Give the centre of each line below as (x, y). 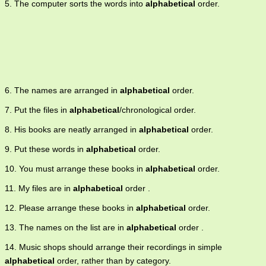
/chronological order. (158, 110)
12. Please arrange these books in (70, 208)
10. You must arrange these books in (75, 169)
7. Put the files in (37, 110)
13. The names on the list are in (66, 228)
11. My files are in (39, 189)
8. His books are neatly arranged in (72, 130)
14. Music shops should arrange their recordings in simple (113, 247)
